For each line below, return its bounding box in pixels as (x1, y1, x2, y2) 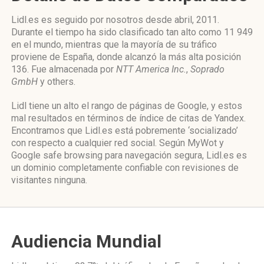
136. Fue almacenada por (11, 64, 116, 75)
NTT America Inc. (116, 64, 186, 75)
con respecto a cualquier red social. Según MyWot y (11, 137, 224, 148)
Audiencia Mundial (11, 231, 161, 252)
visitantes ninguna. (11, 174, 87, 186)
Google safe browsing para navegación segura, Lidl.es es (11, 150, 247, 161)
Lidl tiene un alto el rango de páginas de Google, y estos (11, 100, 242, 111)
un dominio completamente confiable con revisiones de (11, 162, 239, 173)
